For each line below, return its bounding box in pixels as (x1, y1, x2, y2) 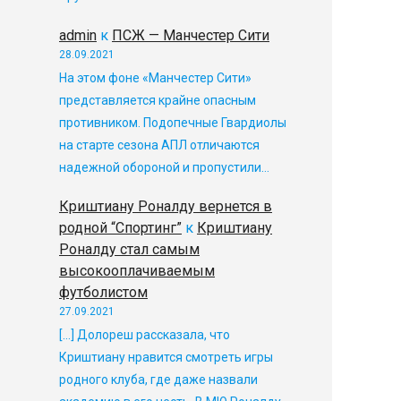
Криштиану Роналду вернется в (59, 198, 272, 216)
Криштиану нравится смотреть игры (59, 350, 273, 365)
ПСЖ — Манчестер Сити (112, 26, 269, 44)
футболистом (59, 284, 148, 302)
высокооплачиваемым (59, 262, 215, 280)
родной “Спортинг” (59, 219, 182, 237)
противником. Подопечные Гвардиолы (59, 115, 286, 130)
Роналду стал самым (59, 241, 200, 259)
